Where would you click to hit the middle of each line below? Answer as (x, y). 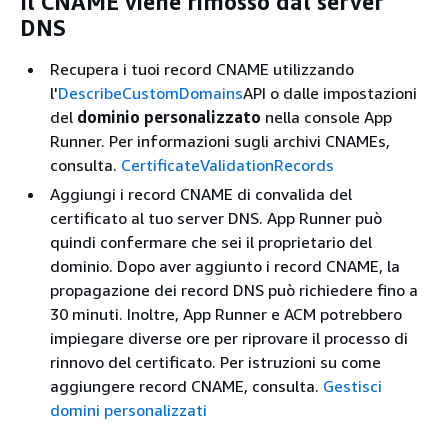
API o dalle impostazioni (330, 93)
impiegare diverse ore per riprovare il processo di (229, 338)
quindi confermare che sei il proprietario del (211, 242)
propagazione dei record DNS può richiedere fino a (234, 290)
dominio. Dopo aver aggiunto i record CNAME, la (225, 266)
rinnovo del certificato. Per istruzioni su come (215, 362)
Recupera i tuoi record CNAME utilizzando (202, 69)
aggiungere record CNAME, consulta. (186, 386)
